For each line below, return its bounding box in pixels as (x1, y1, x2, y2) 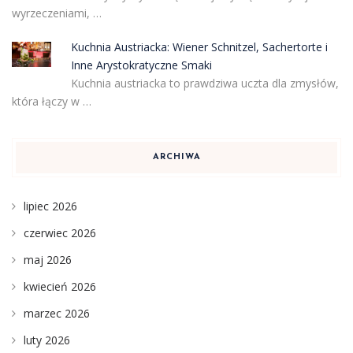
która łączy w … (12, 94, 91, 110)
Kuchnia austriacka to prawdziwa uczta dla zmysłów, (70, 76, 339, 91)
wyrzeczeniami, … (12, 6, 102, 21)
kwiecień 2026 (24, 279, 96, 295)
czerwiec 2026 (24, 225, 96, 241)
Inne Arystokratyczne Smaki (70, 58, 212, 73)
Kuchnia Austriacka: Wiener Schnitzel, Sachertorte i (70, 39, 328, 55)
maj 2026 (24, 252, 72, 268)
